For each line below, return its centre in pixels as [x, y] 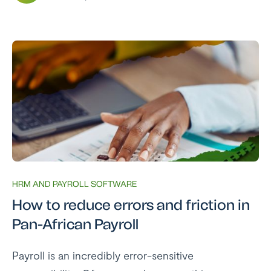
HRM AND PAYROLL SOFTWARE [74, 184]
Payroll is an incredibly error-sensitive [103, 255]
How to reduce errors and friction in [131, 205]
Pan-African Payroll [75, 224]
